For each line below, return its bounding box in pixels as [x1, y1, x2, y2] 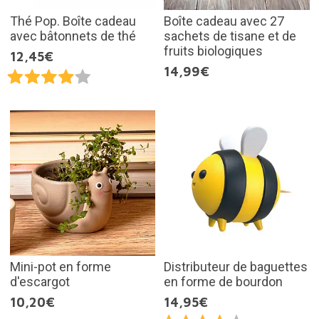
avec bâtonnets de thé [9, 28, 136, 43]
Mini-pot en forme [9, 259, 111, 275]
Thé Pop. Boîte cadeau [9, 13, 136, 28]
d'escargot [9, 274, 70, 290]
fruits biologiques [164, 43, 263, 58]
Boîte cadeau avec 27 [164, 13, 284, 28]
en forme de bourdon [164, 274, 283, 290]
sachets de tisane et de [164, 28, 296, 43]
